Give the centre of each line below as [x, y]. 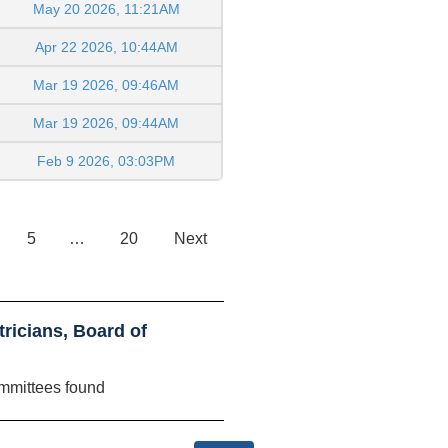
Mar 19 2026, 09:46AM [106, 84]
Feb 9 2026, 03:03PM [106, 160]
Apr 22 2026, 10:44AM [106, 46]
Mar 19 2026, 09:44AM [106, 122]
